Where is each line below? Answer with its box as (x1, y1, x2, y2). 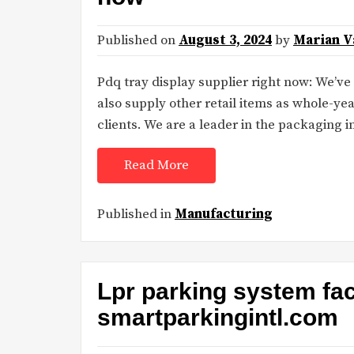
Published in (97, 205, 175, 223)
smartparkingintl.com (97, 304, 338, 331)
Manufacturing (175, 205, 273, 223)
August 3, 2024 (179, 32, 272, 50)
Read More (124, 156, 189, 175)
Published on (97, 32, 179, 50)
